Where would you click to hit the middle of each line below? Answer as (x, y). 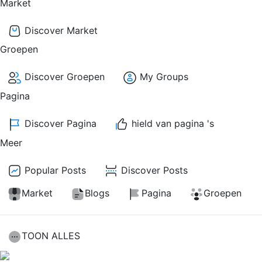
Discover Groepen (63, 77)
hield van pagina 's (171, 124)
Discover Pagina (59, 124)
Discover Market (60, 30)
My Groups (163, 77)
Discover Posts (153, 170)
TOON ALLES (51, 235)
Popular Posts (54, 170)
